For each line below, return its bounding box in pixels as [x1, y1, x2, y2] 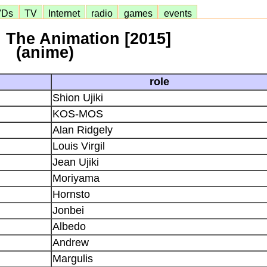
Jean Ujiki [52, 156, 99, 168]
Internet [44, 8, 85, 18]
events [159, 8, 197, 18]
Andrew [52, 236, 89, 249]
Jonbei [52, 204, 84, 216]
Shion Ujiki [52, 91, 103, 104]
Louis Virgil [52, 139, 105, 152]
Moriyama [52, 172, 100, 184]
